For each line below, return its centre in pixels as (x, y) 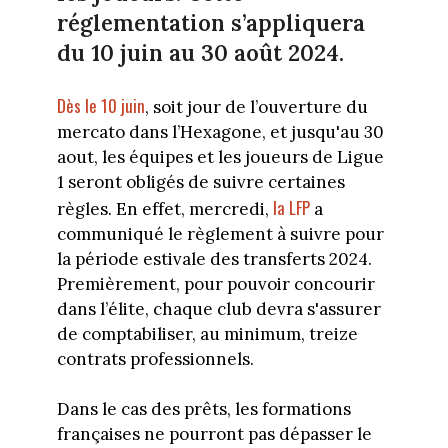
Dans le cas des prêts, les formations (203, 409)
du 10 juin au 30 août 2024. (200, 52)
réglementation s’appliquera (210, 22)
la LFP (291, 207)
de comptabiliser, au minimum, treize (207, 333)
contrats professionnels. (155, 358)
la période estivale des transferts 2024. (214, 258)
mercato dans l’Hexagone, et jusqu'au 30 (220, 131)
